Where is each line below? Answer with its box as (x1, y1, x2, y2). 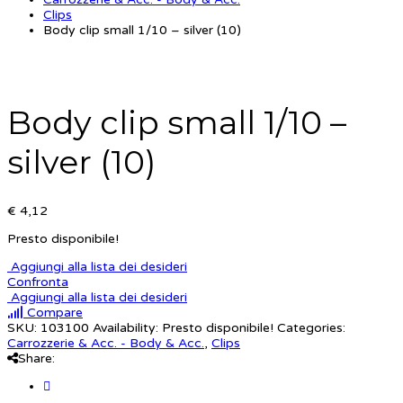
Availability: (93, 320, 158, 336)
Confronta (7, 274, 68, 291)
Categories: (277, 320, 345, 336)
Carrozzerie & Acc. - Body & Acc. (7, 336, 204, 352)
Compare (23, 305, 83, 321)
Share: (18, 351, 55, 367)
